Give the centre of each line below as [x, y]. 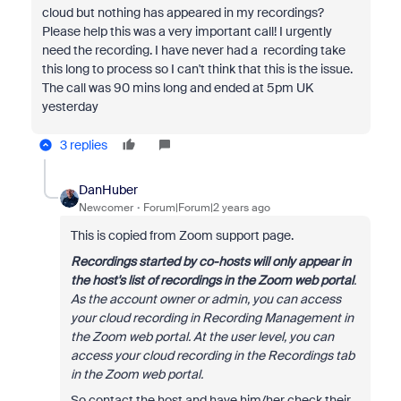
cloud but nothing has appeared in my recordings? [183, 13]
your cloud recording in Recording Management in [212, 318]
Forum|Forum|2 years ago [206, 208]
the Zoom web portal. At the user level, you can [202, 337]
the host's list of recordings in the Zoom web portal [212, 280]
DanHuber [108, 190]
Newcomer [106, 208]
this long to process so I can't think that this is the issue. [197, 69]
